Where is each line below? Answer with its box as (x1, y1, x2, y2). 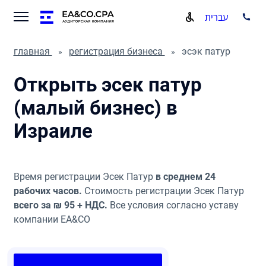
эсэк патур (181, 46, 230, 57)
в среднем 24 (155, 171, 216, 182)
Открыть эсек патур (13, 74, 202, 96)
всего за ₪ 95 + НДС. (13, 199, 107, 211)
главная (13, 46, 52, 57)
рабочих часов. (13, 185, 82, 197)
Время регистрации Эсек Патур (13, 171, 156, 182)
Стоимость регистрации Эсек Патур (81, 185, 244, 197)
